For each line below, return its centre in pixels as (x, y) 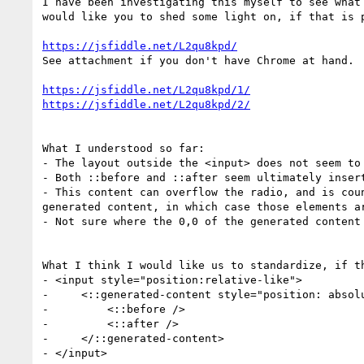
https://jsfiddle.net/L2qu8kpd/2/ (146, 104)
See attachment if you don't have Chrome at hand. (198, 60)
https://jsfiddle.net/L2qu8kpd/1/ (146, 89)
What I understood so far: (127, 148)
